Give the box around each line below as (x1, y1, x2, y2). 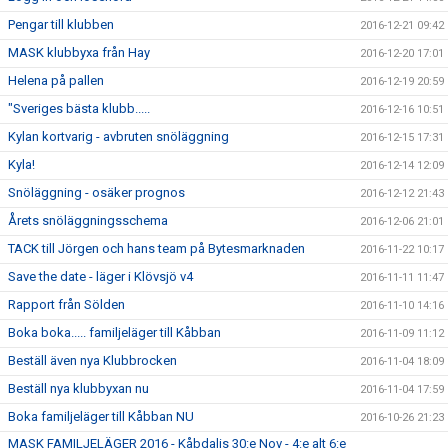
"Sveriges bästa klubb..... (8, 101, 150, 116)
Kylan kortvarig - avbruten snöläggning (8, 129, 229, 144)
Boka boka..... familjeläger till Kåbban (8, 325, 221, 340)
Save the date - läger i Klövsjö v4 (8, 269, 193, 284)
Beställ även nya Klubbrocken (8, 353, 177, 368)
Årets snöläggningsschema (8, 213, 168, 228)
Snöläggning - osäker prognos (8, 185, 185, 200)
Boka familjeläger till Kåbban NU (8, 409, 194, 424)
